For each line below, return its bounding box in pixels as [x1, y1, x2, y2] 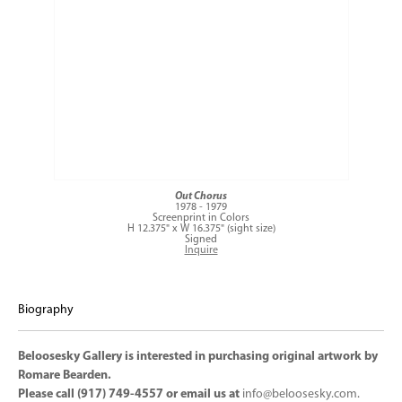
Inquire [184, 245, 218, 256]
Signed [185, 234, 217, 245]
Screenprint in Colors [153, 213, 249, 223]
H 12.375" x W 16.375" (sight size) [127, 223, 275, 234]
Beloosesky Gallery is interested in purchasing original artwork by [18, 350, 378, 363]
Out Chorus [175, 191, 227, 202]
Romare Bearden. [18, 369, 114, 382]
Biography [18, 303, 74, 317]
